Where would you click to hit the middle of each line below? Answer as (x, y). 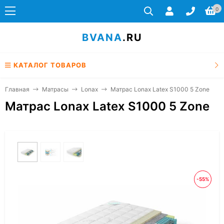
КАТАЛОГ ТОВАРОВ (50, 65)
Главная (17, 89)
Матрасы (55, 89)
